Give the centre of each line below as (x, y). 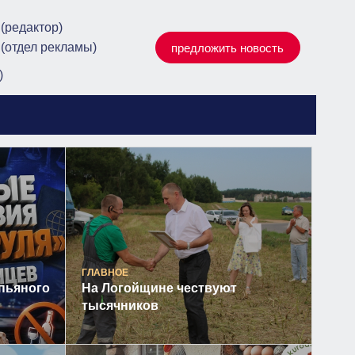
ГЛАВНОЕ (105, 273)
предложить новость (227, 48)
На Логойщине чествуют (159, 288)
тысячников (120, 305)
